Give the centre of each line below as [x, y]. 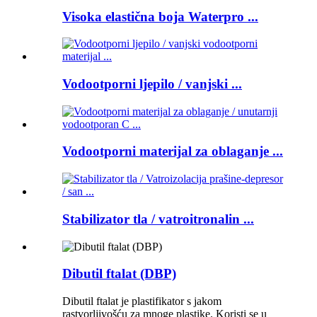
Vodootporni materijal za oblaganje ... [173, 151]
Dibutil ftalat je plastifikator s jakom [142, 301]
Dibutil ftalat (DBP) [119, 274]
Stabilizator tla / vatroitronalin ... [158, 219]
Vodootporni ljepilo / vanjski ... [152, 83]
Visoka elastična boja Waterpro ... [160, 16]
